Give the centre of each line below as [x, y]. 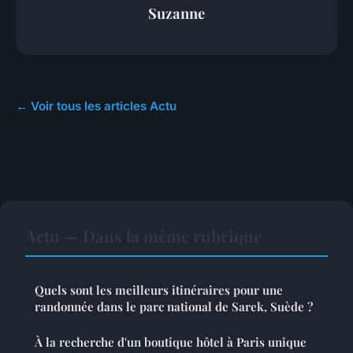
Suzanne [176, 13]
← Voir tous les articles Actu [96, 106]
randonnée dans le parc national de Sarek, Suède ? [174, 307]
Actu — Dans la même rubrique [143, 236]
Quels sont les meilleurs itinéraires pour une [159, 290]
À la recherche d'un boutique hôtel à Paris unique [171, 342]
